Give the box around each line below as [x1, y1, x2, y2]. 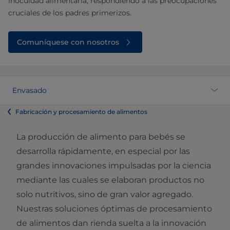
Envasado [12, 85, 47, 95]
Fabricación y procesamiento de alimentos [15, 107, 147, 116]
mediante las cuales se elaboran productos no [16, 175, 204, 185]
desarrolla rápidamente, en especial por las [16, 146, 190, 156]
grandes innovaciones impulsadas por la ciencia [16, 160, 211, 170]
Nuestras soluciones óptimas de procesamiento [16, 203, 212, 214]
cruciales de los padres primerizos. [8, 8, 131, 17]
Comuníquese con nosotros [17, 37, 119, 47]
